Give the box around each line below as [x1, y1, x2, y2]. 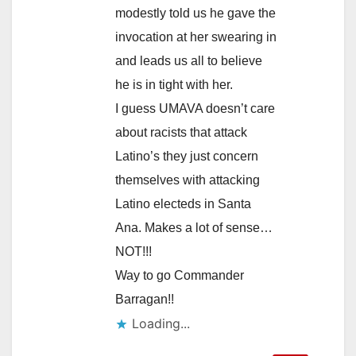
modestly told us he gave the [115, 6, 276, 21]
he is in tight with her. [115, 78, 233, 92]
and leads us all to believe [115, 54, 262, 68]
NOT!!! [115, 245, 152, 259]
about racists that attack [115, 126, 247, 140]
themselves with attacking [115, 173, 260, 188]
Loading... [132, 315, 190, 332]
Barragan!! [115, 292, 174, 307]
